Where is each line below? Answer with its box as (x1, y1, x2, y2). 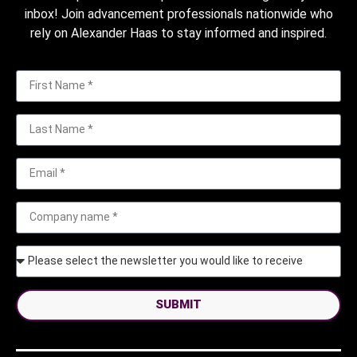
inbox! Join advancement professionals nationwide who (24, 6, 333, 22)
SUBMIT (155, 297, 202, 312)
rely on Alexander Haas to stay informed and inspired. (30, 25, 327, 41)
